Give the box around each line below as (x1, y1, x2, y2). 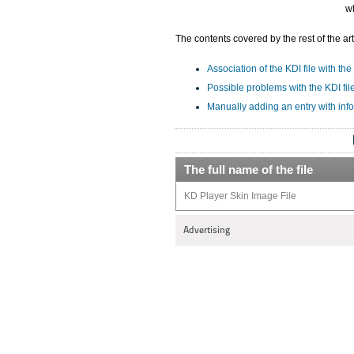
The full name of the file (184, 163, 313, 176)
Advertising (183, 224, 230, 235)
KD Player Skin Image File (184, 190, 296, 201)
